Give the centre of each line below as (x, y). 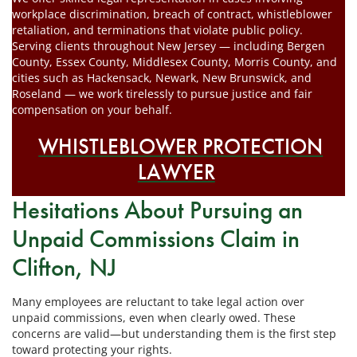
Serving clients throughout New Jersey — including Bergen (169, 45)
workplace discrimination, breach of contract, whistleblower (172, 14)
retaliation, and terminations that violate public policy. (157, 29)
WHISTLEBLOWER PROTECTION (181, 146)
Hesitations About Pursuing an (157, 210)
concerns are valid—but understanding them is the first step (174, 333)
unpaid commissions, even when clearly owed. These (154, 317)
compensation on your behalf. (92, 109)
